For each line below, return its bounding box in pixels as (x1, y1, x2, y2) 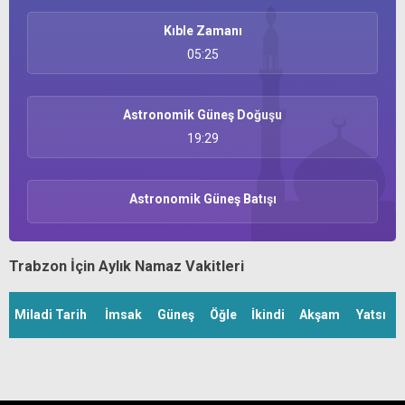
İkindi (251, 307, 285, 323)
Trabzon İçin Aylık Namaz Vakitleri (9, 258, 244, 275)
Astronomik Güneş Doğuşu (123, 108, 282, 122)
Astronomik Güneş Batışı (128, 192, 277, 206)
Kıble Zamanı (163, 24, 242, 38)
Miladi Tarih (14, 307, 87, 323)
